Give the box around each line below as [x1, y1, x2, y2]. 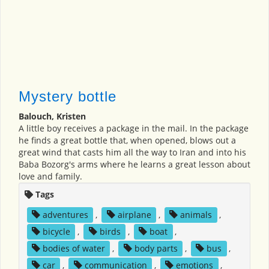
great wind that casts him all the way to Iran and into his [19, 146, 246, 158]
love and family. [19, 170, 82, 182]
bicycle [42, 225, 70, 237]
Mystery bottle [19, 88, 116, 104]
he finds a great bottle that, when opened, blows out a [19, 134, 236, 146]
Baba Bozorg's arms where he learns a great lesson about [19, 158, 250, 170]
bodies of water [42, 242, 105, 254]
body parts [134, 242, 178, 254]
